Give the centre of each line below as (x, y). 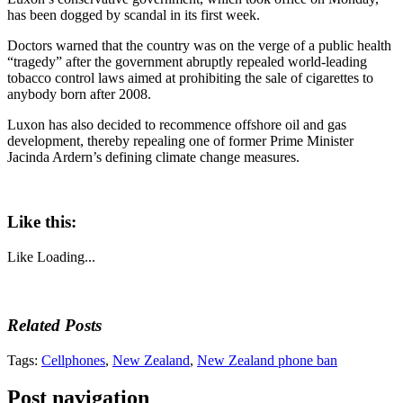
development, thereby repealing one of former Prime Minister (180, 140)
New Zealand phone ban (267, 360)
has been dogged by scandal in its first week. (134, 14)
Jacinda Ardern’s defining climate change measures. (153, 157)
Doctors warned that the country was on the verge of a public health (199, 45)
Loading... (66, 257)
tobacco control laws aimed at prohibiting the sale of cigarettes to (190, 77)
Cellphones (73, 360)
